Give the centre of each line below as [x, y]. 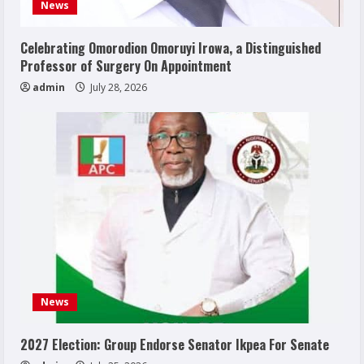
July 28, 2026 [117, 87]
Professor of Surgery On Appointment [126, 65]
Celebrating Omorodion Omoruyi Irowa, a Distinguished [171, 48]
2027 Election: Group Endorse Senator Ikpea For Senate [175, 344]
